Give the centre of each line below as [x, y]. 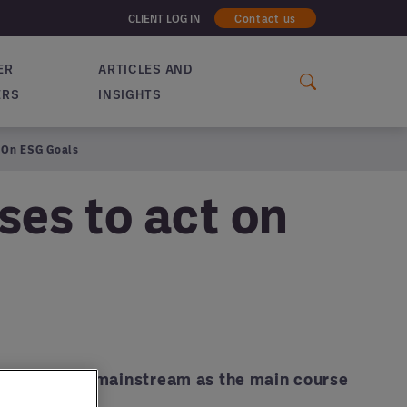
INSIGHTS [130, 94]
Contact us [265, 18]
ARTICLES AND [145, 69]
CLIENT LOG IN [164, 18]
